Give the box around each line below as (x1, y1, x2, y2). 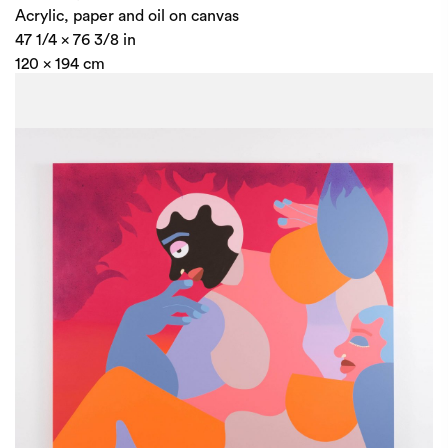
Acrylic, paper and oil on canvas (15, 8, 239, 24)
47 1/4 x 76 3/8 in (15, 32, 136, 48)
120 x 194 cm (15, 56, 105, 72)
